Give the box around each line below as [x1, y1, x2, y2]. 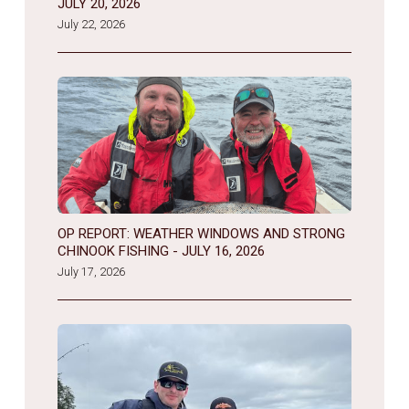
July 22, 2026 [57, 16, 125, 31]
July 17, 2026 [57, 264, 125, 278]
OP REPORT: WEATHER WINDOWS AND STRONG [57, 225, 345, 242]
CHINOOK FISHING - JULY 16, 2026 [57, 242, 265, 259]
